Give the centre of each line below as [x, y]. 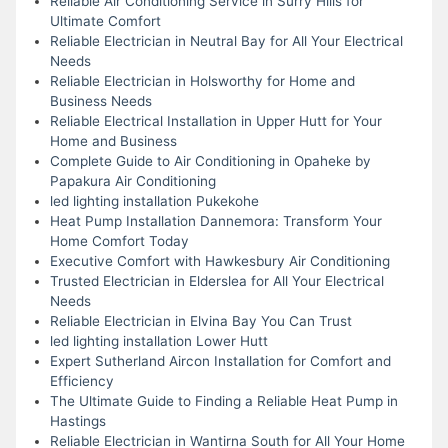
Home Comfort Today [119, 240]
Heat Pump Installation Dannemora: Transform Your [215, 220]
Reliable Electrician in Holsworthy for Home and [202, 80]
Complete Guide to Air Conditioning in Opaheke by [210, 160]
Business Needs [100, 100]
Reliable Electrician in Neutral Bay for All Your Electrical [226, 40]
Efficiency [81, 380]
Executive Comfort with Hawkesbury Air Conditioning [219, 260]
